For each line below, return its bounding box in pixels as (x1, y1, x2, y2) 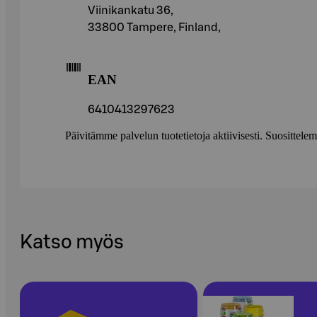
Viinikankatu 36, (88, 5, 173, 17)
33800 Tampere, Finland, (88, 22, 221, 34)
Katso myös (20, 233, 124, 253)
